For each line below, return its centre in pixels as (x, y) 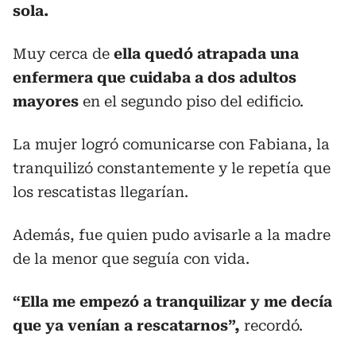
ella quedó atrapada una (206, 53)
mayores (46, 101)
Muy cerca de (63, 53)
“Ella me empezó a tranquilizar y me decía (172, 301)
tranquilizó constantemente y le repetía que (172, 168)
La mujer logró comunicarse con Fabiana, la (171, 144)
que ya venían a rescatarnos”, (126, 325)
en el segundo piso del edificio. (191, 101)
